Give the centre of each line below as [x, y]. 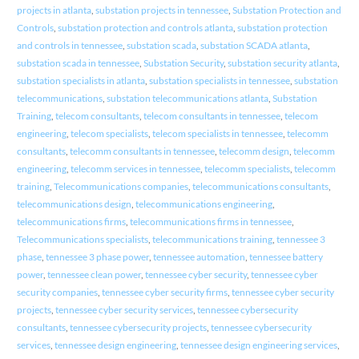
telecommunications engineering [204, 204]
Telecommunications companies [121, 186]
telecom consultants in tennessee [212, 115]
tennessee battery [286, 256]
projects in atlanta [54, 10]
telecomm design [254, 151]
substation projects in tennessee [161, 10]
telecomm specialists [247, 168]
